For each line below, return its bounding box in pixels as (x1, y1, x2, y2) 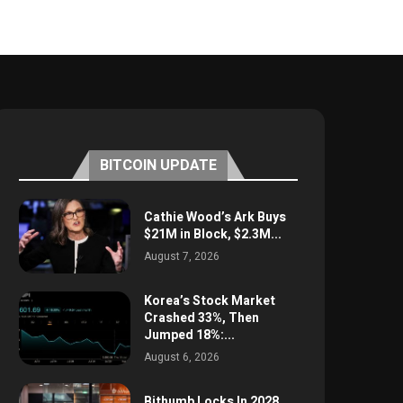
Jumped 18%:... (143, 326, 235, 345)
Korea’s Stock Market (143, 291, 275, 311)
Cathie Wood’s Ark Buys (143, 207, 286, 227)
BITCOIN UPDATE (99, 155, 217, 177)
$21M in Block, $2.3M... (143, 224, 282, 244)
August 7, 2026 (143, 247, 219, 264)
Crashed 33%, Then (143, 309, 259, 328)
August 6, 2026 (143, 349, 219, 366)
